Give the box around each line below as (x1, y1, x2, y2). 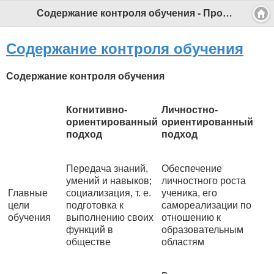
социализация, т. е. (66, 188, 151, 199)
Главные (8, 188, 48, 199)
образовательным (161, 224, 243, 235)
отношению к (161, 212, 221, 223)
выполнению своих (66, 212, 154, 223)
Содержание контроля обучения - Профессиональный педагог (223, 8, 232, 19)
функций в (66, 224, 113, 235)
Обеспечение (161, 163, 222, 174)
